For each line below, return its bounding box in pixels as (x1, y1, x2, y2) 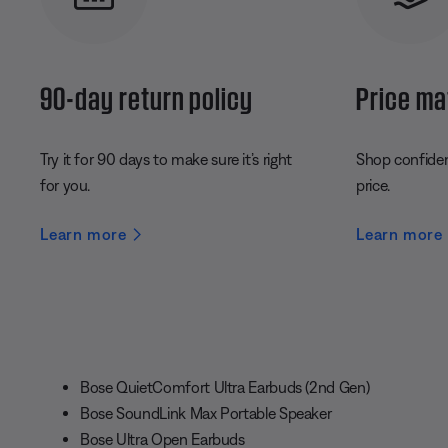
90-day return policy (40, 76, 254, 115)
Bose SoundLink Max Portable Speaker (80, 404, 332, 423)
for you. (40, 176, 91, 195)
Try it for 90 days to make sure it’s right (40, 150, 292, 169)
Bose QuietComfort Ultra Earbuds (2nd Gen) (80, 378, 370, 397)
